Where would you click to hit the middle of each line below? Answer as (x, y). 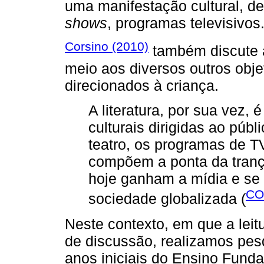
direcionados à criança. (142, 85)
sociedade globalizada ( (167, 199)
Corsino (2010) (107, 47)
